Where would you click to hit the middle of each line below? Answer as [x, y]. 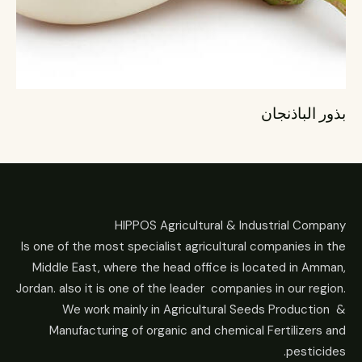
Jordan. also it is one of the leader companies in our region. [185, 289]
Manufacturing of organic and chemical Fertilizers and [202, 331]
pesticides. [320, 352]
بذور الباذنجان [307, 112]
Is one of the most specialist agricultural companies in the [187, 247]
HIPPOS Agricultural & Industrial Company [234, 226]
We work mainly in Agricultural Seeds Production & [208, 310]
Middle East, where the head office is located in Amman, [193, 268]
